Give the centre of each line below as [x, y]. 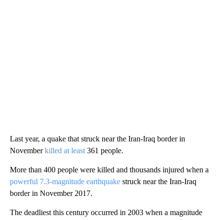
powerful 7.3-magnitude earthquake [65, 181]
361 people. [104, 150]
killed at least [65, 150]
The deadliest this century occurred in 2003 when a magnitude [106, 212]
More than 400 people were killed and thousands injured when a [109, 169]
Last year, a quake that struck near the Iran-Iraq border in [97, 138]
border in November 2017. [51, 193]
